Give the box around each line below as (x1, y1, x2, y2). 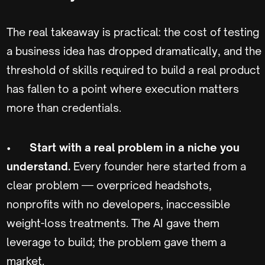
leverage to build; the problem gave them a (7, 235, 226, 248)
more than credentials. (7, 101, 121, 114)
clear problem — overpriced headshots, (7, 178, 212, 192)
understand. (7, 159, 73, 173)
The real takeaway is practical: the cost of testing (7, 25, 259, 38)
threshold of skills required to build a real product (7, 63, 260, 76)
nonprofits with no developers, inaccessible (7, 197, 230, 211)
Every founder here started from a (73, 159, 246, 173)
